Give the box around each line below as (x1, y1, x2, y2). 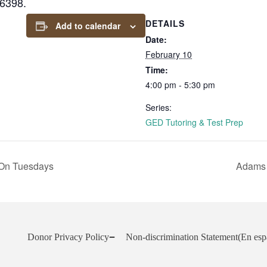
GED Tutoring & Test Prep (145, 116, 243, 128)
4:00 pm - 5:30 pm (145, 78, 215, 91)
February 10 (145, 48, 192, 60)
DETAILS (145, 17, 185, 29)
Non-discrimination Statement (125, 231, 238, 242)
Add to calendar (55, 19, 120, 32)
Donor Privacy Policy (27, 231, 110, 242)
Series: (145, 101, 172, 113)
